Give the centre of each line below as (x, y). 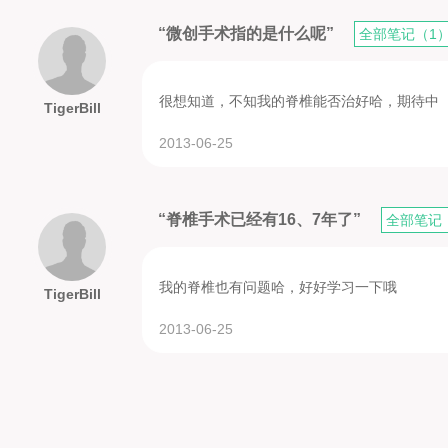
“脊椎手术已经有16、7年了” (261, 219)
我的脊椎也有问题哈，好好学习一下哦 (278, 286)
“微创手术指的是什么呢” (248, 34)
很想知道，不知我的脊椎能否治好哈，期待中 (299, 101)
